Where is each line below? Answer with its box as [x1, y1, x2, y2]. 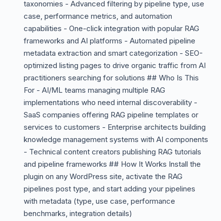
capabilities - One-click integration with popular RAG [24, 24, 199, 33]
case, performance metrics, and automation [24, 11, 172, 21]
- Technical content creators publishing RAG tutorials [24, 147, 201, 156]
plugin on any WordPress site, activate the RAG [24, 172, 183, 181]
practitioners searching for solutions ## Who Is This [24, 73, 199, 82]
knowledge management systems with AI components [24, 135, 208, 144]
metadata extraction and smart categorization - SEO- [24, 48, 203, 58]
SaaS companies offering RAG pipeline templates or [24, 110, 198, 119]
